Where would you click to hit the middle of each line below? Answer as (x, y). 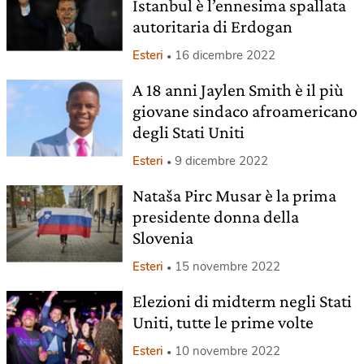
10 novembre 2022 (227, 351)
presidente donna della (215, 216)
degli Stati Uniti (188, 132)
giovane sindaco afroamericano (245, 110)
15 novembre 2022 (227, 266)
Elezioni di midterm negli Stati (242, 301)
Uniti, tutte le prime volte (223, 322)
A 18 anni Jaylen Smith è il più (238, 89)
